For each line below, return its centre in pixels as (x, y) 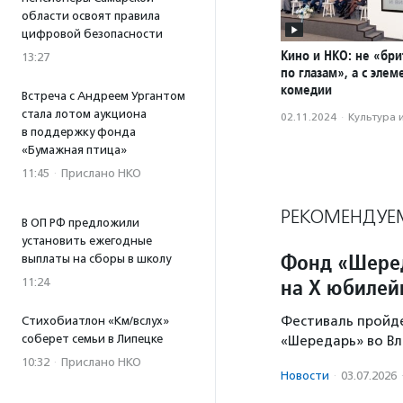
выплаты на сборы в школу (96, 259)
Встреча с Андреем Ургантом (103, 96)
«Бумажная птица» (74, 150)
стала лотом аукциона (84, 114)
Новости (305, 376)
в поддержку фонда (79, 132)
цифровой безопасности (92, 34)
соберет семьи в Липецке (92, 339)
